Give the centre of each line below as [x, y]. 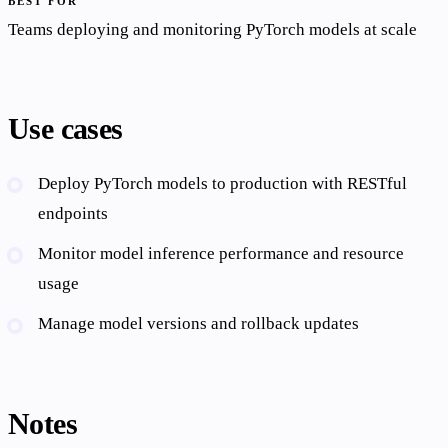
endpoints [73, 213]
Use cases [65, 128]
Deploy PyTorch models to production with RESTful [223, 183]
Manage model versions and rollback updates [199, 324]
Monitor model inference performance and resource [221, 253]
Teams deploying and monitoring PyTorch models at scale [212, 29]
